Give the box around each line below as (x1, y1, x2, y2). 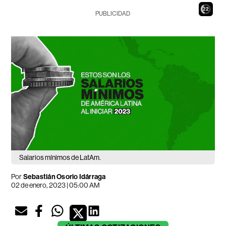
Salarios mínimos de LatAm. (19, 153, 101, 162)
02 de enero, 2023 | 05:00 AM (11, 181, 100, 190)
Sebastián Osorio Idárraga (23, 173, 106, 182)
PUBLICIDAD (95, 10, 131, 17)
